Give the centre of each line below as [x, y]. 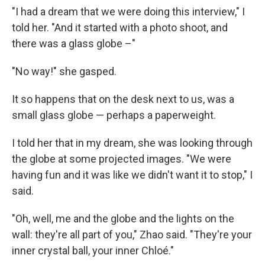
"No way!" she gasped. [64, 71]
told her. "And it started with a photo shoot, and [120, 28]
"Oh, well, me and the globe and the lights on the [123, 219]
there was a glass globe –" [74, 43]
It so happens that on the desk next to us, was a [123, 99]
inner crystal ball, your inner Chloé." [93, 251]
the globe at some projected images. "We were [122, 159]
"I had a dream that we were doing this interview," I [128, 12]
